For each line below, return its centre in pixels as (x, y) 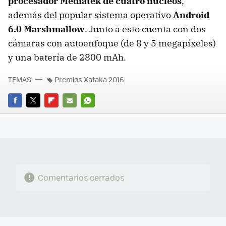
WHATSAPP (99, 114)
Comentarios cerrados (81, 177)
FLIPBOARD (63, 114)
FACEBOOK (25, 114)
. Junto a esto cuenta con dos (145, 29)
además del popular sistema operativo (91, 15)
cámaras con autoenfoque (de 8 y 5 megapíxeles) (112, 43)
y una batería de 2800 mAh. (67, 57)
